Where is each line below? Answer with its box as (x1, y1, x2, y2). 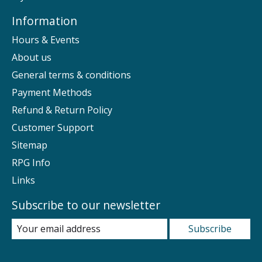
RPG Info (12, 156, 50, 169)
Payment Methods (12, 85, 92, 99)
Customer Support (12, 120, 94, 134)
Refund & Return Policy (12, 103, 112, 116)
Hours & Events (12, 33, 80, 46)
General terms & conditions (12, 68, 131, 81)
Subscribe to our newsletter (12, 196, 160, 213)
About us (12, 50, 51, 64)
